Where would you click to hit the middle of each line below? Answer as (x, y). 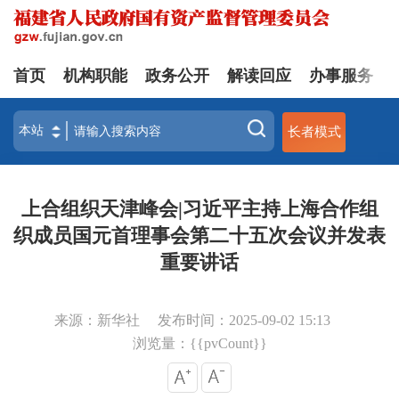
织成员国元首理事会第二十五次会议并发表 (199, 236)
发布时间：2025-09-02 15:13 (244, 320)
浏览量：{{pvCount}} (199, 343)
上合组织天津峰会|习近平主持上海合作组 (199, 209)
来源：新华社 (97, 320)
